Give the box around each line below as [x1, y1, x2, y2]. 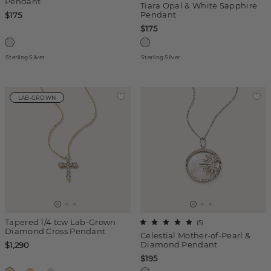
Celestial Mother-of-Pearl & [140, 230, 251, 240]
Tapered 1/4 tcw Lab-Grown [5, 217, 116, 227]
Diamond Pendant [140, 240, 218, 249]
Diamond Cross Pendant [5, 226, 106, 236]
